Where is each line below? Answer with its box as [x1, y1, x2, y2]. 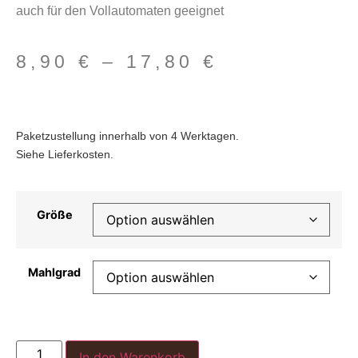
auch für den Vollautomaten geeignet [16, 3, 224, 18]
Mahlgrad [28, 265, 81, 280]
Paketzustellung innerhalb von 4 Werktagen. [16, 129, 239, 142]
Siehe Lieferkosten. [16, 147, 113, 161]
